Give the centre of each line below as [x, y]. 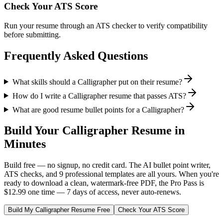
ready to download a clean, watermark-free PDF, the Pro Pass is [104, 183]
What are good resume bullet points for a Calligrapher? [98, 110]
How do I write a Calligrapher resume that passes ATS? [99, 96]
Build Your [33, 131]
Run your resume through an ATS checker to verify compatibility [106, 25]
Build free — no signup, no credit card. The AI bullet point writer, [107, 165]
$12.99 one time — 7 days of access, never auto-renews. [93, 192]
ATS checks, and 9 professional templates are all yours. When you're [111, 174]
